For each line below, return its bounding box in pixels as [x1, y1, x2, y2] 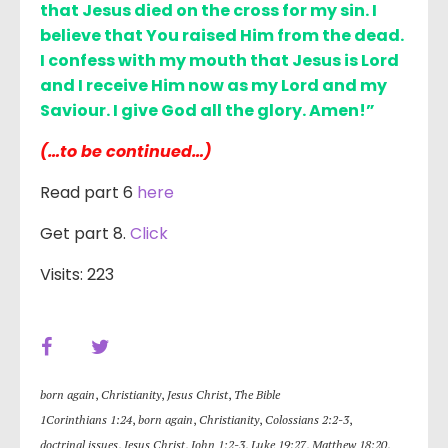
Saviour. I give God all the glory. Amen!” [40, 99, 378, 123]
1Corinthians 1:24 [40, 412, 132, 428]
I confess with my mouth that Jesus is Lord [40, 49, 399, 73]
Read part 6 [40, 181, 137, 205]
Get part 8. [40, 222, 130, 246]
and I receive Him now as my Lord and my [40, 74, 387, 98]
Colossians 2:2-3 [265, 412, 349, 428]
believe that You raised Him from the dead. [40, 24, 404, 48]
